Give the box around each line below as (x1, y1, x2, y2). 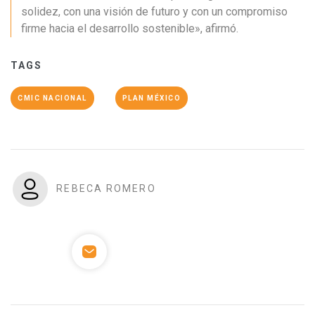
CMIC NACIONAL (18, 94, 87, 102)
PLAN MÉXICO (122, 94, 181, 102)
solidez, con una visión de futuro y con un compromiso (21, 4, 288, 18)
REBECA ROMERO (56, 182, 156, 194)
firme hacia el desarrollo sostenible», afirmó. (21, 21, 238, 35)
